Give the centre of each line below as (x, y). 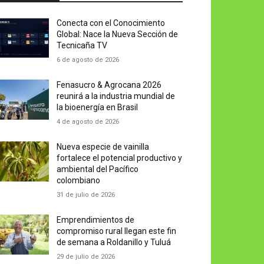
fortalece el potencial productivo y (120, 158)
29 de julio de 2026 (86, 257)
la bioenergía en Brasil (98, 108)
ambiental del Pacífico (98, 169)
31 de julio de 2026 (86, 195)
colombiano (79, 181)
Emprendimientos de (96, 220)
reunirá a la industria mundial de (116, 96)
